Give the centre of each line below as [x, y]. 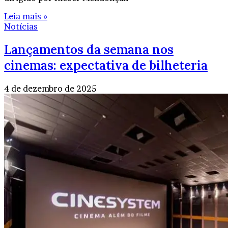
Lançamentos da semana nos [89, 50]
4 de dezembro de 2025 [50, 89]
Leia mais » [26, 17]
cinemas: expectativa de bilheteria [106, 66]
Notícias [21, 27]
